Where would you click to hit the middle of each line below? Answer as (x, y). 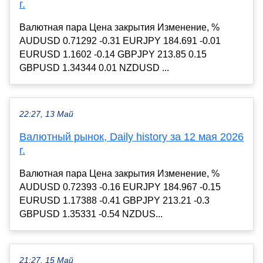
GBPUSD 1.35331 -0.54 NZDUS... (91, 214)
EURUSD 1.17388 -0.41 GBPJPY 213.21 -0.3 (114, 201)
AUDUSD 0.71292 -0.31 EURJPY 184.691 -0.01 (120, 41)
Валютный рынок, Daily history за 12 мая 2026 (131, 137)
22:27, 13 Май (46, 114)
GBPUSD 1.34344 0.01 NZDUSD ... (94, 68)
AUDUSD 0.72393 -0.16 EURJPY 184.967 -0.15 (120, 187)
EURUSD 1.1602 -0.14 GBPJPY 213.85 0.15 (113, 55)
